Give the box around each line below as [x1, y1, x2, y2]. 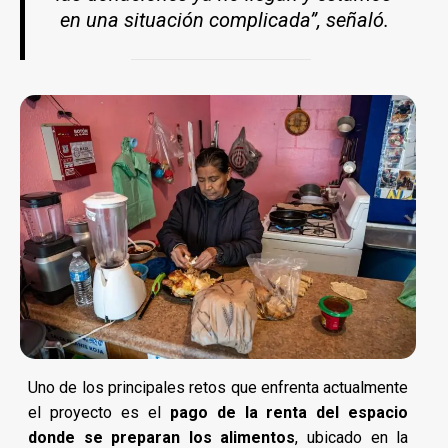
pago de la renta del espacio [169, 403, 409, 423]
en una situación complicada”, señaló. [59, 8, 389, 33]
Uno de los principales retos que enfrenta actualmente [28, 378, 409, 398]
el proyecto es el [28, 403, 170, 423]
